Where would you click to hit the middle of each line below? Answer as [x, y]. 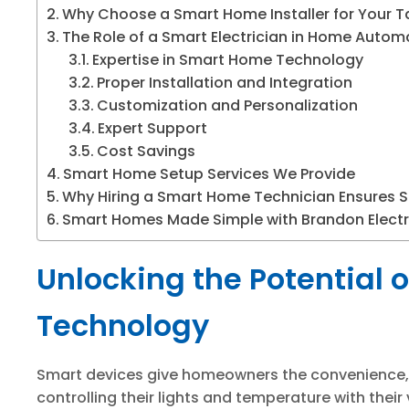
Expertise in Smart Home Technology [228, 60]
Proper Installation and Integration [225, 83]
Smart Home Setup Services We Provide [210, 174]
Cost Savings [147, 151]
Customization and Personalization [228, 105]
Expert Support [153, 128]
